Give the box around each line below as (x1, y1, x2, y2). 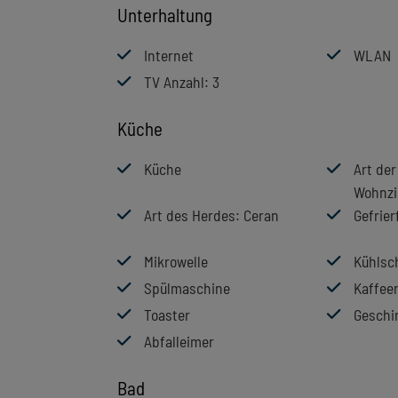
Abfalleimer (144, 330, 214, 351)
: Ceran (235, 204, 279, 225)
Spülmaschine (144, 277, 230, 298)
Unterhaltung (117, 4, 212, 27)
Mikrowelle (144, 251, 208, 271)
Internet (144, 44, 194, 65)
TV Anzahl (144, 71, 204, 92)
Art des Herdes (144, 204, 235, 225)
